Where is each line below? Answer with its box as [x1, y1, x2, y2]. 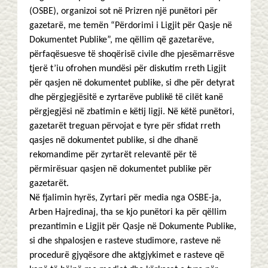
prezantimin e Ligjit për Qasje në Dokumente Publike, [29, 222, 236, 232]
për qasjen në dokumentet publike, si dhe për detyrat [29, 78, 234, 88]
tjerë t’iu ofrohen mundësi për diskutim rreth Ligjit [29, 64, 226, 74]
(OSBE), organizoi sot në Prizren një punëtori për [29, 7, 218, 16]
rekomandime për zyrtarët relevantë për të [29, 150, 197, 160]
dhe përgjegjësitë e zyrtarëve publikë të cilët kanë [29, 93, 223, 102]
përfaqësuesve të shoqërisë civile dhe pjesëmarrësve [29, 50, 234, 59]
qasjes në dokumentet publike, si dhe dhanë [29, 136, 198, 145]
